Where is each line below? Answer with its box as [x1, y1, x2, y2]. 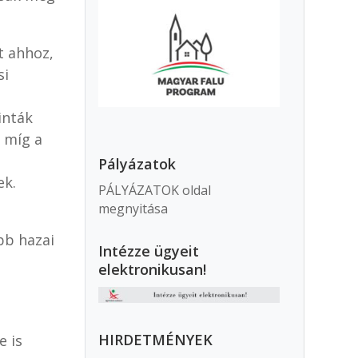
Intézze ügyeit [98, 241, 200, 261]
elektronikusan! [98, 259, 207, 279]
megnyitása [98, 200, 169, 218]
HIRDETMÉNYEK [98, 330, 213, 350]
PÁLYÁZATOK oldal [98, 181, 212, 200]
